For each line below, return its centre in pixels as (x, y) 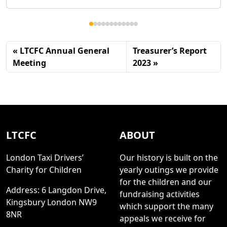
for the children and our (166, 182)
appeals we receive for (163, 218)
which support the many (166, 206)
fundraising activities (160, 194)
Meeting (29, 63)
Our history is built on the (169, 158)
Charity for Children (44, 170)
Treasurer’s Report (169, 50)
